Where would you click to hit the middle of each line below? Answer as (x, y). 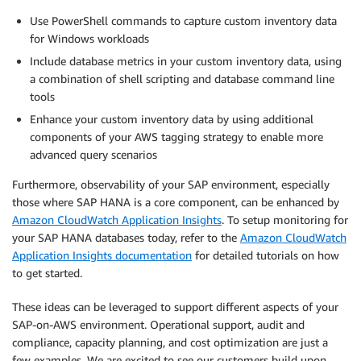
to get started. (47, 272)
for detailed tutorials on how (266, 255)
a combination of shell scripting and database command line (182, 78)
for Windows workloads (89, 38)
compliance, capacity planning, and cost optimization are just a (170, 342)
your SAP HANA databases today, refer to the (126, 237)
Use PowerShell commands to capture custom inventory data (183, 20)
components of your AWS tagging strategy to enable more (176, 136)
